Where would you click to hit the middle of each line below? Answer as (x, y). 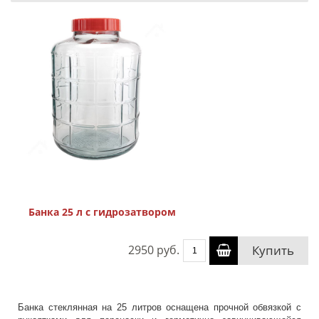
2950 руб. (154, 250)
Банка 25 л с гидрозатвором (102, 212)
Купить (273, 250)
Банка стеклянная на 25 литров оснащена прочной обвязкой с (159, 307)
